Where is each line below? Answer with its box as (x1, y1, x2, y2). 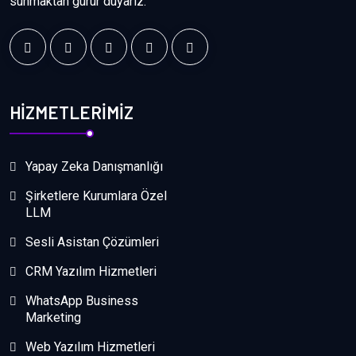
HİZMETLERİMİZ (10, 101, 133, 122)
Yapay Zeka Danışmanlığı (25, 158, 163, 174)
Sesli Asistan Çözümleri (25, 234, 159, 250)
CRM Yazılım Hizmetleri (25, 263, 157, 279)
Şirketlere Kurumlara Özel (25, 188, 167, 203)
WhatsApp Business (25, 292, 138, 308)
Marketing (25, 309, 81, 325)
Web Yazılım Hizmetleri (25, 339, 155, 354)
